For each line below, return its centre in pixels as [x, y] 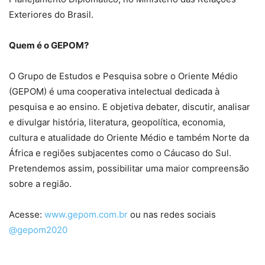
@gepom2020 [38, 230]
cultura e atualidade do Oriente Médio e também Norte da [129, 137]
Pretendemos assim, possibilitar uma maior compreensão [129, 168]
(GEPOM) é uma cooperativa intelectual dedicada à [114, 91]
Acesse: [27, 214]
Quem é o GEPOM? [49, 45]
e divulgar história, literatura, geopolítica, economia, [117, 122]
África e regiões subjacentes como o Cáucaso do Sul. [120, 153]
